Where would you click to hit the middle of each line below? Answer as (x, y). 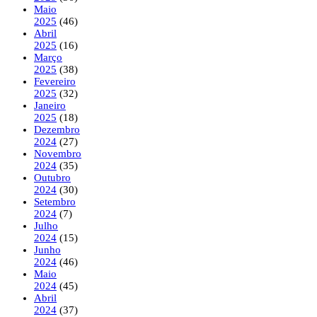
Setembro (55, 201)
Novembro (58, 153)
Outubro (52, 177)
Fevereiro (55, 81)
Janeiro (50, 105)
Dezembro (57, 129)
